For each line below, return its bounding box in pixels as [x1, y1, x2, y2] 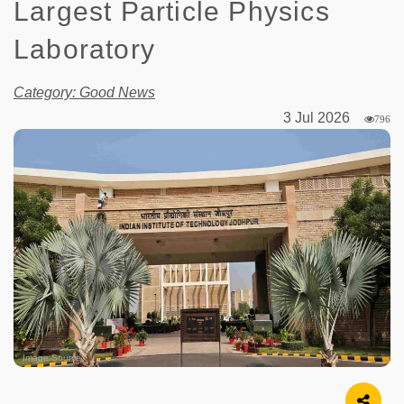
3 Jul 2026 [283, 109, 364, 125]
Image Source [23, 352, 81, 363]
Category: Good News [14, 84, 155, 100]
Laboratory [14, 33, 155, 64]
